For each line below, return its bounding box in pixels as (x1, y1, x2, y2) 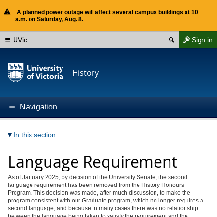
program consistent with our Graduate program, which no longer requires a (8, 197, 203, 204)
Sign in (192, 36, 213, 44)
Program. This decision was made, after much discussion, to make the (8, 189, 190, 196)
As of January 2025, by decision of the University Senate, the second (8, 174, 187, 181)
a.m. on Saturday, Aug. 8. (15, 16, 83, 23)
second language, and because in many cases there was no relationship (8, 205, 198, 212)
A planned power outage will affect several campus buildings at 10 (15, 9, 198, 15)
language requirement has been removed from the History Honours (8, 182, 184, 188)
